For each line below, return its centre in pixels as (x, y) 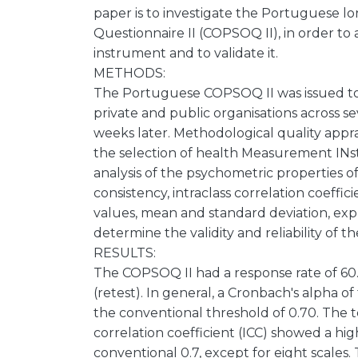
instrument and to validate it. (186, 53)
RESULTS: (125, 253)
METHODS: (129, 73)
